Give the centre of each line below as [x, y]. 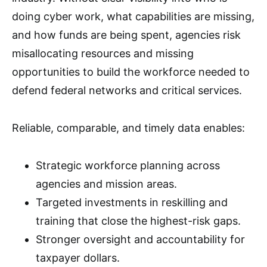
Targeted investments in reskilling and [132, 202]
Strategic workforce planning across [128, 165]
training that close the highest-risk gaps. [138, 221]
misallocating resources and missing [103, 53]
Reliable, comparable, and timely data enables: [128, 128]
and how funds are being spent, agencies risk [126, 35]
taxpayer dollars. [78, 258]
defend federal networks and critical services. [127, 90]
